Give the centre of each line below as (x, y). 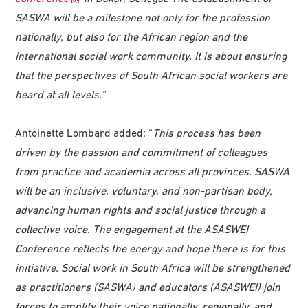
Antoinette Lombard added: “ (84, 132)
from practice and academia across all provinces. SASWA (153, 171)
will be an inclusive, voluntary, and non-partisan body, (144, 190)
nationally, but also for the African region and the (132, 36)
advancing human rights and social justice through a (141, 209)
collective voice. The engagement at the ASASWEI (132, 229)
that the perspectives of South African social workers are (152, 75)
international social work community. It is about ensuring (151, 55)
